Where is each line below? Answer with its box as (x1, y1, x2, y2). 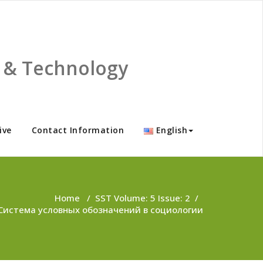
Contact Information (31, 124, 124, 136)
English (156, 124, 187, 136)
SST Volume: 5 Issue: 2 (95, 192, 190, 204)
